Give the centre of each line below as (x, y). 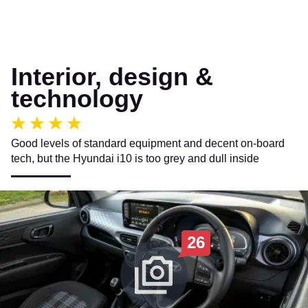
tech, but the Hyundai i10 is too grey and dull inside (135, 158)
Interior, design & (112, 76)
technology (77, 98)
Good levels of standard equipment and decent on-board (148, 143)
